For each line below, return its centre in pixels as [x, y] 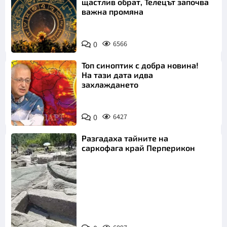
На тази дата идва [118, 75]
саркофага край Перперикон [139, 148]
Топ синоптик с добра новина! [140, 65]
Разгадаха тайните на [125, 138]
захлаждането [110, 85]
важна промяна [113, 11]
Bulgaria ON [40, 220]
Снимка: [34, 209]
